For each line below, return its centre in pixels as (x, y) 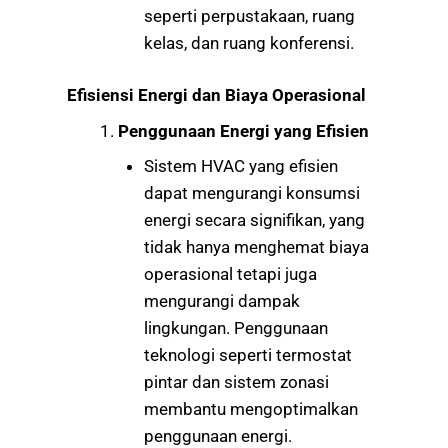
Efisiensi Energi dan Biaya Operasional (216, 95)
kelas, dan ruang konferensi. (248, 42)
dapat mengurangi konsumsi (251, 193)
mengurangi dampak (221, 301)
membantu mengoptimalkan (250, 409)
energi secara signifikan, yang (254, 220)
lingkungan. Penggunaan (235, 328)
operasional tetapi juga (230, 274)
